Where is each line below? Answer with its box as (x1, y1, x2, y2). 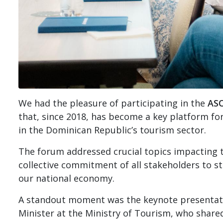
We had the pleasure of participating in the (18, 97, 208, 109)
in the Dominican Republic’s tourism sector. (18, 123, 206, 136)
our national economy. (18, 172, 114, 184)
